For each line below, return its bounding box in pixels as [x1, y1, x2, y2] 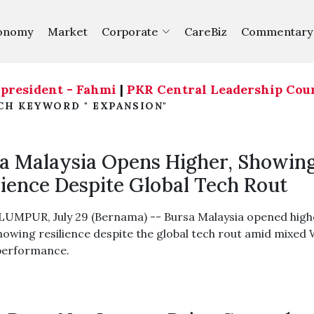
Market [47, 25, 88, 39]
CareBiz [184, 25, 227, 39]
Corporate [101, 25, 158, 39]
